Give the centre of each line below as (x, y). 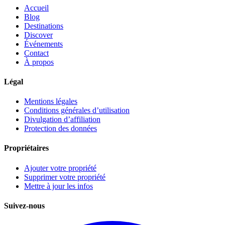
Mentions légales (51, 101)
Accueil (36, 8)
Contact (36, 53)
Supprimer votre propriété (65, 177)
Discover (38, 35)
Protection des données (61, 129)
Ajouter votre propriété (60, 168)
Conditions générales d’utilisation (77, 110)
